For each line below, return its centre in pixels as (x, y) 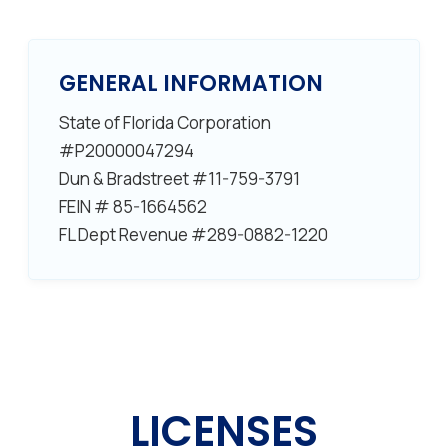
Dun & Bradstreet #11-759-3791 (179, 178)
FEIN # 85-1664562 (132, 206)
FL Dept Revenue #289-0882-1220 (193, 234)
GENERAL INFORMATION (190, 83)
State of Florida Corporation (164, 122)
